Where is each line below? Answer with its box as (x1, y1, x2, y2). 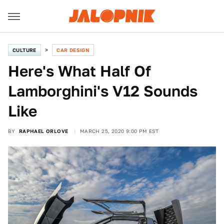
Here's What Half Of (8, 62, 151, 80)
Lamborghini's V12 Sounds (8, 82, 197, 100)
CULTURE (12, 47, 36, 53)
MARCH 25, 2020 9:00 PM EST (79, 128, 159, 134)
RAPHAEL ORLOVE (18, 128, 68, 134)
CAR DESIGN (56, 47, 90, 53)
